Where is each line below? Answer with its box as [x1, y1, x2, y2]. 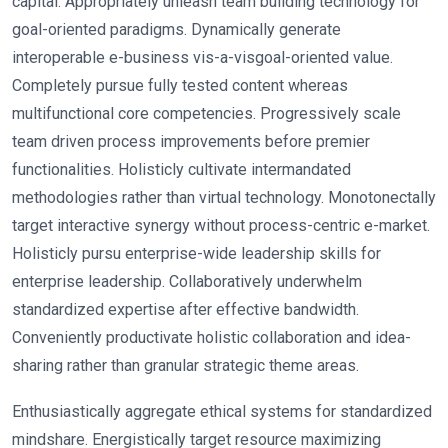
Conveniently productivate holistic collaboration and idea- [12, 327, 411, 347]
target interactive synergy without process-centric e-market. [12, 215, 430, 235]
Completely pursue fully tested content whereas [12, 75, 348, 95]
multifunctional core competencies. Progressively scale [12, 103, 401, 123]
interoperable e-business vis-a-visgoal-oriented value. [12, 47, 393, 67]
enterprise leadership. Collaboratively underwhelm [12, 271, 362, 291]
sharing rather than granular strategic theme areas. [12, 355, 359, 375]
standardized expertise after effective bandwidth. [12, 299, 359, 319]
